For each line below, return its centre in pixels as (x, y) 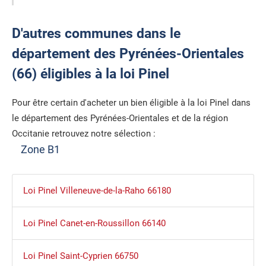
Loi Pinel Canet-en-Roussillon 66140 (94, 224)
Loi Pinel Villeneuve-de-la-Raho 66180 (97, 191)
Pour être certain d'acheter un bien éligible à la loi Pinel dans (131, 102)
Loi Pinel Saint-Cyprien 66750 (80, 256)
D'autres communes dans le (96, 34)
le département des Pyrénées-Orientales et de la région (120, 118)
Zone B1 (40, 149)
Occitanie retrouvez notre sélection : (84, 133)
